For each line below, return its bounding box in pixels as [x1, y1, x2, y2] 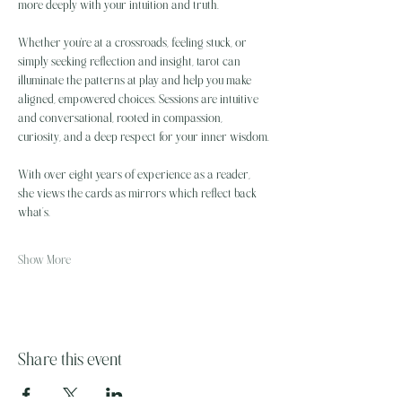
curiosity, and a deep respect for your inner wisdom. [18, 128, 269, 144]
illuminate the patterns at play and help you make [18, 72, 254, 88]
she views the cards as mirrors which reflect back [18, 185, 259, 201]
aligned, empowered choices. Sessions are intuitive [18, 91, 261, 107]
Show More [18, 251, 71, 267]
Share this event [18, 347, 122, 371]
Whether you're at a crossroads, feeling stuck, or [18, 34, 249, 50]
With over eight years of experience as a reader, [18, 166, 253, 182]
